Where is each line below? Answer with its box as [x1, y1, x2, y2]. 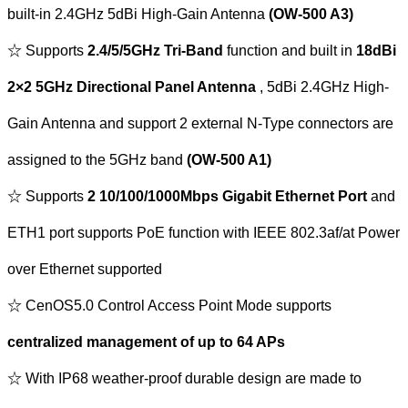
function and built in [223, 42, 356, 58]
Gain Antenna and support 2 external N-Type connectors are [7, 115, 393, 131]
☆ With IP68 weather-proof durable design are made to [7, 370, 362, 386]
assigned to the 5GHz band [7, 151, 187, 168]
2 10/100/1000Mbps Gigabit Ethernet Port [87, 188, 367, 204]
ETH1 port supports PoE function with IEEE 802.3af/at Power [7, 224, 400, 240]
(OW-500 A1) [187, 151, 271, 168]
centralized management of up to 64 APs [7, 333, 285, 350]
